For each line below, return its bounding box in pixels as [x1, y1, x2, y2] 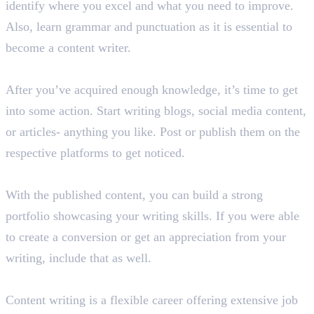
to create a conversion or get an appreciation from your [6, 230, 286, 245]
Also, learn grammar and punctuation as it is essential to [6, 20, 292, 34]
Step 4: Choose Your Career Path [6, 272, 186, 287]
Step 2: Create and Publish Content [6, 62, 198, 76]
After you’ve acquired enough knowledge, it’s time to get [6, 83, 298, 97]
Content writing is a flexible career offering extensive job [6, 293, 298, 308]
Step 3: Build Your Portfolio [6, 167, 157, 182]
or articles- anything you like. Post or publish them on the [6, 125, 300, 139]
